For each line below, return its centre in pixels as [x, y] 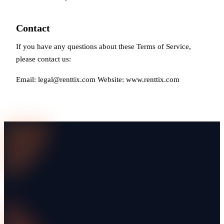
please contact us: [43, 59]
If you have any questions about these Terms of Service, [103, 46]
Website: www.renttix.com [137, 79]
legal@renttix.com [67, 79]
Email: [27, 79]
